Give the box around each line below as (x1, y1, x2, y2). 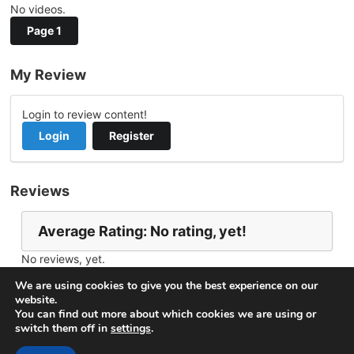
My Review (10, 66, 86, 83)
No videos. (10, 2, 66, 17)
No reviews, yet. (21, 252, 105, 266)
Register (108, 128, 154, 142)
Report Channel (34, 270, 108, 283)
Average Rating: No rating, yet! (38, 223, 247, 240)
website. (15, 292, 57, 307)
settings (111, 321, 151, 336)
